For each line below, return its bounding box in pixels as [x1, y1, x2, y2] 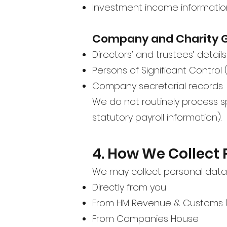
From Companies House [92, 212, 199, 225]
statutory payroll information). [92, 110, 221, 124]
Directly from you [92, 180, 166, 194]
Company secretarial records [92, 79, 223, 92]
